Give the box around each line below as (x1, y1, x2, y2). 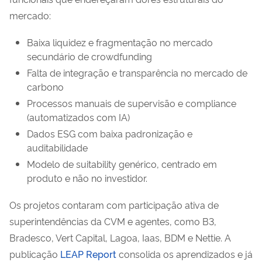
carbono (27, 80, 64, 93)
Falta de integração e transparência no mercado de (27, 65, 247, 79)
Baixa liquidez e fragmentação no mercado (27, 35, 213, 49)
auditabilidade (27, 140, 88, 154)
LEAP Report (60, 247, 116, 260)
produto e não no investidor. (27, 171, 147, 184)
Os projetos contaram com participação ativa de (9, 198, 219, 211)
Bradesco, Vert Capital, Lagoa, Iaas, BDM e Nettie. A (9, 230, 231, 244)
